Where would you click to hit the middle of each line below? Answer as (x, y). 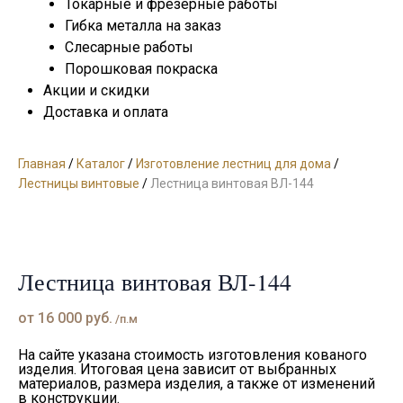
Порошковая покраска (141, 68)
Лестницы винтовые (79, 183)
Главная (42, 163)
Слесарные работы (129, 47)
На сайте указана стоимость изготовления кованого (193, 355)
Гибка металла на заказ (143, 25)
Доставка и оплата (106, 112)
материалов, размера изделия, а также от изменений (197, 384)
